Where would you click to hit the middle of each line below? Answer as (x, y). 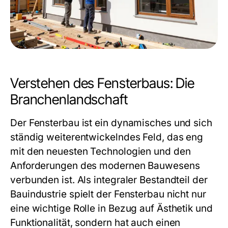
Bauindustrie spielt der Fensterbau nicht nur (108, 194)
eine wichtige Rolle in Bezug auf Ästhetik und (111, 208)
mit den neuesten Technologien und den (101, 151)
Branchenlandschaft (69, 99)
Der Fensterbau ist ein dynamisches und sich (111, 123)
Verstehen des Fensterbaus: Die (102, 83)
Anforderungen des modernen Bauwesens (105, 166)
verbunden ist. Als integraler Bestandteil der (109, 180)
